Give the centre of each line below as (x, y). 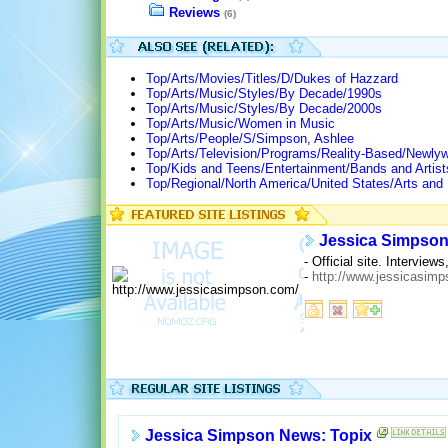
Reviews (194, 13)
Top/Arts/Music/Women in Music (240, 124)
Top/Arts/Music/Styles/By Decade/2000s (264, 109)
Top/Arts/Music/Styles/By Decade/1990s (264, 94)
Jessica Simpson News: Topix (258, 436)
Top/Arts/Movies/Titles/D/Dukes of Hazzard (272, 79)
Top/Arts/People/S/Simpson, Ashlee (250, 139)
